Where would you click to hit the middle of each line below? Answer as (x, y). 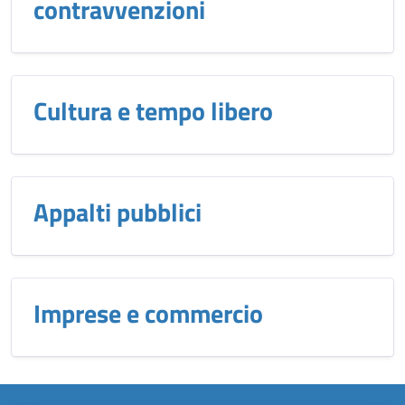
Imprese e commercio (148, 313)
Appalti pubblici (118, 212)
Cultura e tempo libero (153, 111)
